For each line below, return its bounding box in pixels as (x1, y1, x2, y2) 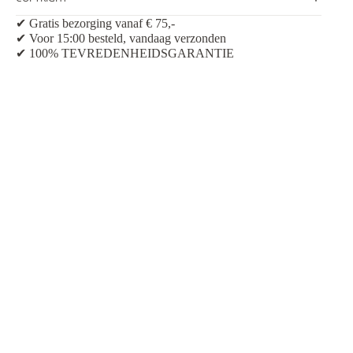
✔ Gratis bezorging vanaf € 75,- (16, 17, 175, 31)
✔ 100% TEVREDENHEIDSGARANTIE (16, 46, 234, 61)
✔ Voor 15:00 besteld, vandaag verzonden (16, 32, 226, 46)
